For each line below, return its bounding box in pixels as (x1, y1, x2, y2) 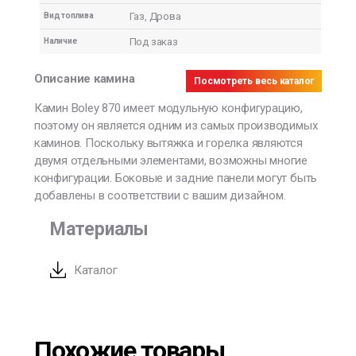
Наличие (44, 37, 77, 46)
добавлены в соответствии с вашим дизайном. (33, 188, 286, 203)
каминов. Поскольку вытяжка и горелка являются (33, 136, 303, 151)
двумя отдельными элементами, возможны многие (33, 153, 308, 168)
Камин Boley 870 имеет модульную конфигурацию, (33, 101, 303, 116)
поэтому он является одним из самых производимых (33, 118, 318, 133)
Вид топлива (44, 11, 94, 21)
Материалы (49, 219, 149, 241)
